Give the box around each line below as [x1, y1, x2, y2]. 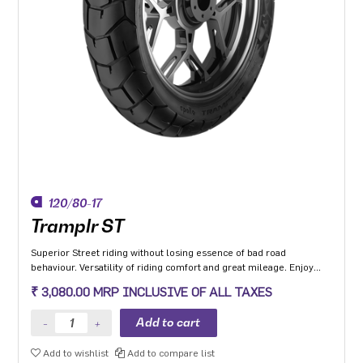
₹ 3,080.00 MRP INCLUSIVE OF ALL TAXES [31, 285, 273, 299]
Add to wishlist [41, 348, 109, 358]
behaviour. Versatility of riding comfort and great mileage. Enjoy [31, 262, 314, 272]
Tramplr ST [31, 215, 125, 237]
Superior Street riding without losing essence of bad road [31, 247, 287, 258]
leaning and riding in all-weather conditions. [31, 276, 227, 287]
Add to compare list [125, 348, 216, 358]
